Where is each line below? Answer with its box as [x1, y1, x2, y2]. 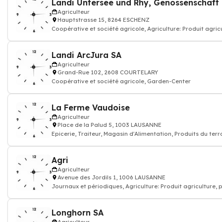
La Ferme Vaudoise [52, 103, 130, 112]
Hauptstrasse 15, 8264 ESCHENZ [57, 16, 150, 23]
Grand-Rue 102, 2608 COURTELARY [57, 69, 158, 76]
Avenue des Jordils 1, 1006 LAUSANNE [57, 174, 166, 181]
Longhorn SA [52, 208, 104, 218]
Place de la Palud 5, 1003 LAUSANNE [57, 121, 162, 128]
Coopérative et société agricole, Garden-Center [52, 78, 191, 85]
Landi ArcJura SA [52, 50, 121, 60]
